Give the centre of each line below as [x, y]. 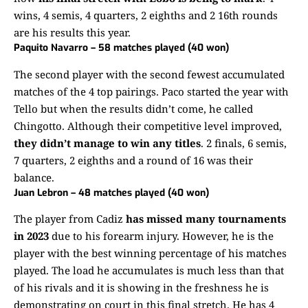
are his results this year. [72, 33]
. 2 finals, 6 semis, [244, 143]
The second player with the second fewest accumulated [149, 74]
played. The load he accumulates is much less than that [149, 270]
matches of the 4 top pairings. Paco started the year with [151, 91]
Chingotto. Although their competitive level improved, [148, 125]
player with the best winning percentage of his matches [150, 253]
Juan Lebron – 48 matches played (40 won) [111, 192]
